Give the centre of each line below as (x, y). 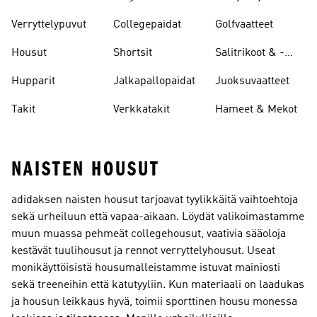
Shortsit (133, 53)
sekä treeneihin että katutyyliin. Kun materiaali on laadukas (158, 285)
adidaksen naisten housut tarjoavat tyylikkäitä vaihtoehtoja (155, 200)
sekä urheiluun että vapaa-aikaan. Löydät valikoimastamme (158, 217)
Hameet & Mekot (256, 110)
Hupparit (33, 81)
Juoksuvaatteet (252, 81)
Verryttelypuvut (49, 25)
